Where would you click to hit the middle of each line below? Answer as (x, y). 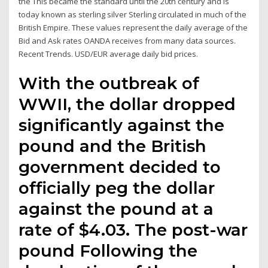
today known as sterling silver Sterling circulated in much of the (133, 15)
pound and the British (113, 146)
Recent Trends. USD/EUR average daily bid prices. (109, 54)
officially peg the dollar (117, 188)
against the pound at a (116, 208)
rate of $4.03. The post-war (133, 229)
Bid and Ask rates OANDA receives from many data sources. (127, 41)
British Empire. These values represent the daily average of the (133, 28)
